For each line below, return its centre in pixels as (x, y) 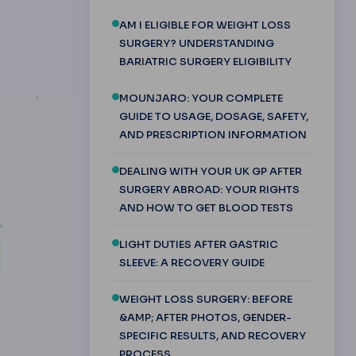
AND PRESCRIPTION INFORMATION (213, 134)
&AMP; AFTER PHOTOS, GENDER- (205, 317)
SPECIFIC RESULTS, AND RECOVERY (212, 335)
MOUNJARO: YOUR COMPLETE (201, 98)
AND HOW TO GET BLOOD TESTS (206, 207)
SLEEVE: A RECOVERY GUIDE (193, 262)
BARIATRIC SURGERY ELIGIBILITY (205, 61)
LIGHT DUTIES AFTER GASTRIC (198, 244)
